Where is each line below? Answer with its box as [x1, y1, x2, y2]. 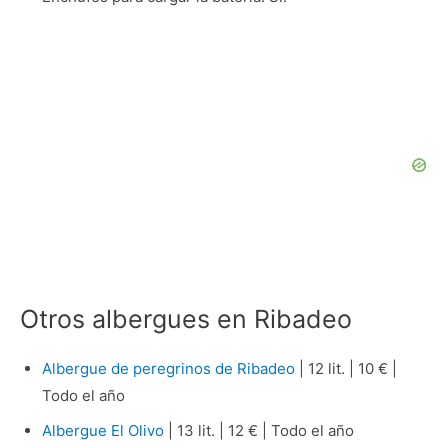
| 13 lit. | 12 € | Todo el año [163, 420, 354, 440]
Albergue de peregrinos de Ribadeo [41, 358, 295, 378]
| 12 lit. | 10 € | [294, 358, 397, 378]
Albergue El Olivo [41, 420, 164, 440]
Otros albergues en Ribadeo [20, 303, 352, 334]
